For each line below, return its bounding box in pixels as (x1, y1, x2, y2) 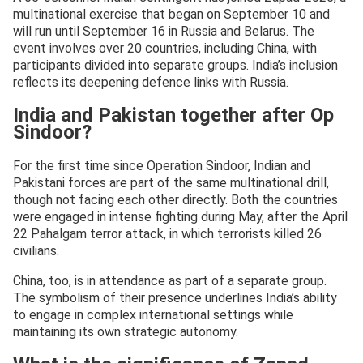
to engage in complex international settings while (13, 307, 293, 323)
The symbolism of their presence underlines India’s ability (13, 290, 337, 306)
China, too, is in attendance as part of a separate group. (13, 273, 327, 289)
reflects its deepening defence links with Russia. (13, 75, 288, 91)
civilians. (13, 243, 59, 259)
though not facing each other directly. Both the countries (13, 192, 338, 208)
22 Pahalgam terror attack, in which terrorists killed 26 (13, 226, 322, 242)
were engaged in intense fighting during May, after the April (13, 209, 348, 225)
